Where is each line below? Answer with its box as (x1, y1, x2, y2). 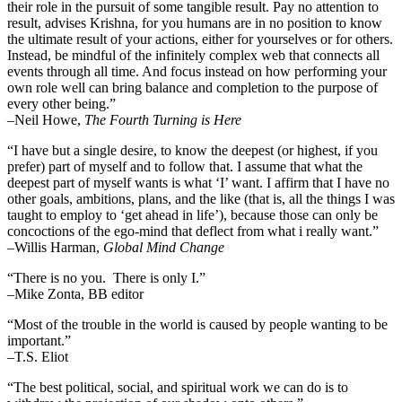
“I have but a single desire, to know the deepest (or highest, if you (7, 142, 378, 158)
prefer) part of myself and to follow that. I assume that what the (7, 158, 363, 174)
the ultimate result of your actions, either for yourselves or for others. (7, 31, 393, 47)
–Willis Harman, (7, 239, 103, 255)
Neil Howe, (14, 111, 84, 127)
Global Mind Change (103, 239, 224, 255)
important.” (7, 332, 71, 348)
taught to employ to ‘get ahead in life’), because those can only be (7, 206, 378, 223)
